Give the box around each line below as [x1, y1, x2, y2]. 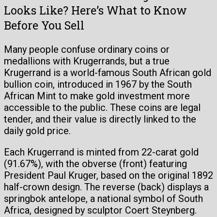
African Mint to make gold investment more [4, 90, 190, 102]
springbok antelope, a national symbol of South [4, 193, 203, 205]
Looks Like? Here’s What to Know [4, 2, 187, 17]
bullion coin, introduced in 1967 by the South [4, 78, 192, 91]
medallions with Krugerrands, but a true [4, 55, 170, 67]
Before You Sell [4, 17, 84, 32]
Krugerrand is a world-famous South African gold [4, 67, 211, 79]
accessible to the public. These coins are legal [4, 102, 201, 114]
